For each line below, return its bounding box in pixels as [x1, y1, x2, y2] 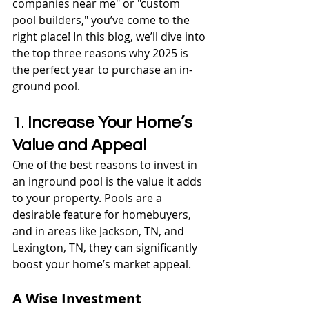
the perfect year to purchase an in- [12, 61, 192, 77]
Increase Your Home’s [28, 113, 196, 131]
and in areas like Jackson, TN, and [12, 223, 187, 239]
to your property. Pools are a [12, 190, 165, 206]
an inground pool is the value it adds [12, 173, 205, 189]
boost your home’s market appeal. [12, 256, 191, 272]
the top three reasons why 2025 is [12, 45, 191, 61]
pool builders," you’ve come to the [12, 12, 192, 28]
